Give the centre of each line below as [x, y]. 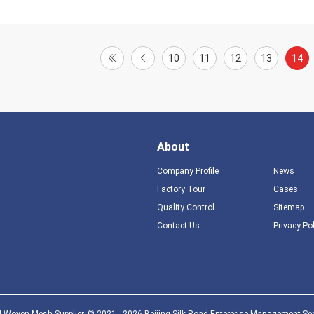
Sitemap [288, 207]
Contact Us [178, 226]
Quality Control [186, 207]
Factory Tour [181, 189]
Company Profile [188, 171]
